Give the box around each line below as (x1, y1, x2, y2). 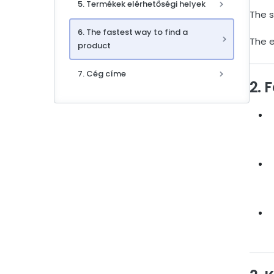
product (78, 40, 111, 52)
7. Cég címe (78, 68, 126, 80)
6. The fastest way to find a (78, 26, 188, 39)
